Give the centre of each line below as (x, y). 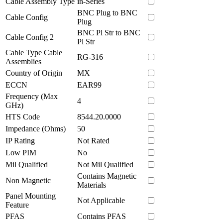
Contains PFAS (102, 216)
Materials (92, 185)
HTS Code (23, 116)
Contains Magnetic (107, 176)
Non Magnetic (28, 180)
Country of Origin (34, 73)
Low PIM (21, 152)
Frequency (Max (32, 96)
